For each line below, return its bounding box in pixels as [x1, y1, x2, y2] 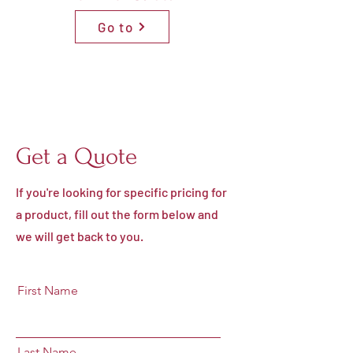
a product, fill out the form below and [16, 206, 218, 221]
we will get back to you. [16, 229, 143, 243]
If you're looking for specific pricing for [16, 184, 227, 199]
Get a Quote [16, 143, 137, 170]
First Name [17, 283, 78, 298]
